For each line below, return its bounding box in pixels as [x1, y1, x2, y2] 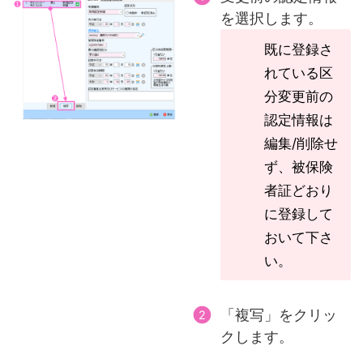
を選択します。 [220, 9, 322, 27]
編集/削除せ [263, 134, 338, 152]
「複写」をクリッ [220, 305, 337, 323]
